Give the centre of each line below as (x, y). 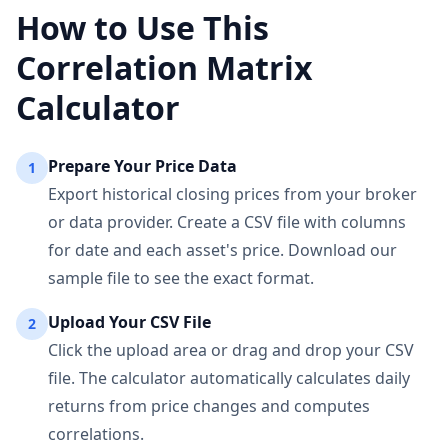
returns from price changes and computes (209, 406)
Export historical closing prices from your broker (232, 194)
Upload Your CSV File (129, 322)
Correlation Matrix (164, 67)
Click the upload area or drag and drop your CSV (231, 350)
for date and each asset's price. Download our (222, 250)
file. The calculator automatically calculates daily (229, 378)
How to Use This (142, 27)
